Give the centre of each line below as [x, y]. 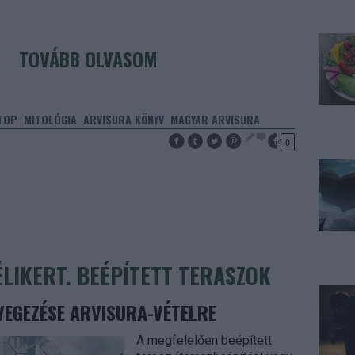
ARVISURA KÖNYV [123, 119]
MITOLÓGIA [50, 119]
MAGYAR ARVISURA [215, 119]
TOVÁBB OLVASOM [88, 59]
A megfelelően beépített [204, 340]
